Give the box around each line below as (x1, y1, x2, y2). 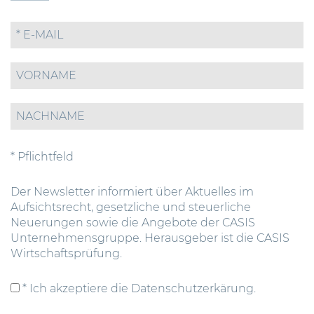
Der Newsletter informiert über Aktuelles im (11, 185, 254, 199)
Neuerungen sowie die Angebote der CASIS (11, 216, 255, 230)
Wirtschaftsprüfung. (11, 247, 122, 261)
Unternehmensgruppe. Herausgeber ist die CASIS (11, 231, 289, 245)
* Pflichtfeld (11, 150, 74, 164)
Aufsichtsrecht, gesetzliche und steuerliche (11, 200, 251, 214)
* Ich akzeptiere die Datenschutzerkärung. (20, 282, 256, 296)
